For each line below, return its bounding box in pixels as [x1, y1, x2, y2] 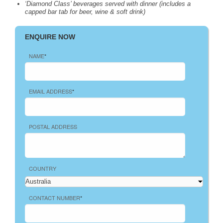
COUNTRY [29, 164, 56, 172]
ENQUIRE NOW [25, 32, 75, 41]
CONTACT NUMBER [29, 193, 80, 202]
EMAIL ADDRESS [29, 87, 72, 95]
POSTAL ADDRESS [29, 122, 77, 130]
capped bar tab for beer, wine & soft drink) [25, 7, 145, 15]
